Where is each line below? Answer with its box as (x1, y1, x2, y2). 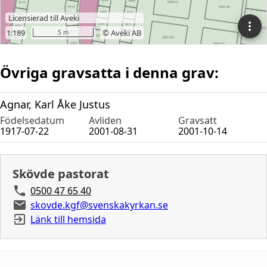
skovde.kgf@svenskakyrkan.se (30, 198, 168, 212)
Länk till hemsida (30, 212, 106, 226)
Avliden (89, 113, 122, 127)
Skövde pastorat (13, 165, 109, 182)
